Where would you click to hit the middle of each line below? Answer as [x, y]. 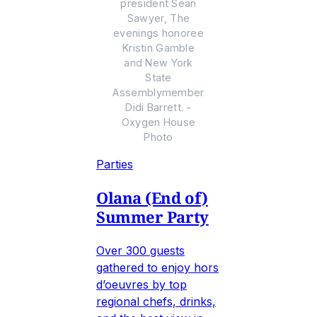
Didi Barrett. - [158, 108]
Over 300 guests [140, 251]
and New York [158, 63]
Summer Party [152, 217]
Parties [115, 165]
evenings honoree [158, 33]
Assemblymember [158, 93]
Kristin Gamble [158, 48]
